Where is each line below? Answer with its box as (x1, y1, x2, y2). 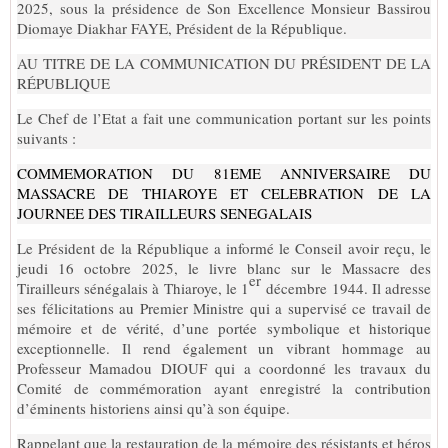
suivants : (17, 127, 76, 148)
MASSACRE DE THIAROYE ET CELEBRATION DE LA (17, 182, 431, 203)
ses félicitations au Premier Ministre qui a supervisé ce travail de (17, 297, 431, 318)
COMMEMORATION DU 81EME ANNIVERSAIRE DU (17, 162, 431, 183)
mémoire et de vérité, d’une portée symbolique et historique (17, 317, 431, 338)
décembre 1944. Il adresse (261, 277, 432, 298)
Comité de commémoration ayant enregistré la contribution (17, 377, 431, 398)
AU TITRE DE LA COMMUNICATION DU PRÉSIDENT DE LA (17, 52, 431, 73)
